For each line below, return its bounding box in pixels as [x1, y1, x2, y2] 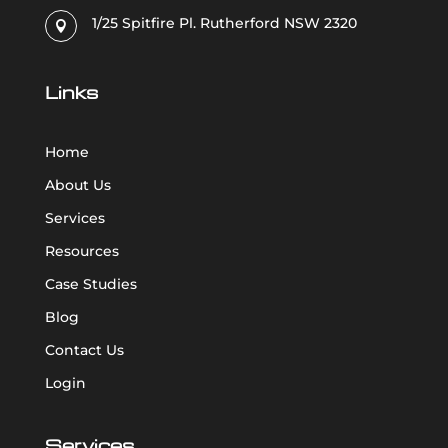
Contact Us [44, 341, 124, 360]
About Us [44, 176, 111, 195]
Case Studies [44, 275, 137, 294]
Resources [44, 242, 119, 261]
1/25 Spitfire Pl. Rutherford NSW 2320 [91, 14, 357, 33]
